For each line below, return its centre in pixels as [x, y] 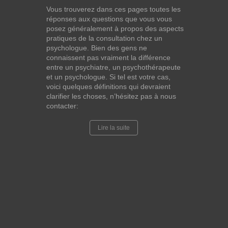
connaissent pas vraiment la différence [108, 58]
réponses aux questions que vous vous [109, 19]
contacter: [62, 106]
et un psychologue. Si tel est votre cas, [108, 77]
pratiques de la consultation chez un [104, 38]
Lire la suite [114, 128]
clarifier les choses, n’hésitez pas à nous [111, 96]
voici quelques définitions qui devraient [108, 87]
